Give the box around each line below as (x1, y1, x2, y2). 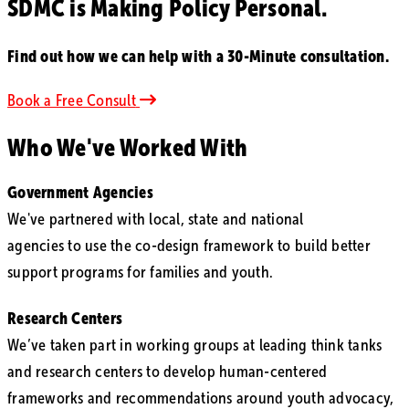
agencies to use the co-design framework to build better (7, 236, 371, 256)
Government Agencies (7, 183, 153, 203)
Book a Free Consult (7, 91, 136, 110)
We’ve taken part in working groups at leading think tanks (7, 336, 383, 355)
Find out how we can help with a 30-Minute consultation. (7, 47, 389, 67)
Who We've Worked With (7, 133, 248, 163)
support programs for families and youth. (7, 263, 273, 282)
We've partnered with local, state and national (7, 210, 304, 229)
